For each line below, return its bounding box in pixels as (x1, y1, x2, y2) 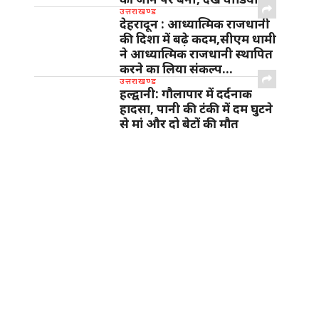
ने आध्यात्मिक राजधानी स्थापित (120, 46, 273, 63)
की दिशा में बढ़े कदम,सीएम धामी (120, 31, 276, 48)
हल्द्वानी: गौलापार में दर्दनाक (120, 85, 252, 103)
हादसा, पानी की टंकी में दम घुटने (120, 100, 273, 117)
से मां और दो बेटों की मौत (120, 115, 239, 132)
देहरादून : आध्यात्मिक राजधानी (120, 16, 270, 33)
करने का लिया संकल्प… (120, 61, 233, 78)
